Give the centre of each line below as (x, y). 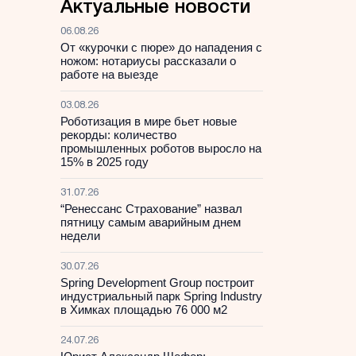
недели (80, 236)
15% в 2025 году (104, 162)
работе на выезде (109, 74)
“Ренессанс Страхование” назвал (151, 209)
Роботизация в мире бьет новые (149, 121)
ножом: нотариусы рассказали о (148, 61)
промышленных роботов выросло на (161, 148)
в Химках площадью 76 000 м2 (144, 310)
